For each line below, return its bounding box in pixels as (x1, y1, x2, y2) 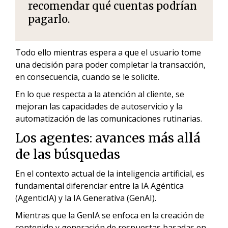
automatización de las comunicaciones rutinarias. (15, 112, 202, 124)
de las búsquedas (15, 146, 120, 162)
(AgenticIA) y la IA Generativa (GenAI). (15, 192, 158, 204)
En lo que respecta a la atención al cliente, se (15, 88, 184, 100)
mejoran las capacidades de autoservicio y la (15, 100, 183, 112)
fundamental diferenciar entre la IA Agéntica (15, 180, 184, 191)
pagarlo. (28, 12, 70, 25)
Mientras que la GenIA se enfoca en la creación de (15, 209, 204, 221)
